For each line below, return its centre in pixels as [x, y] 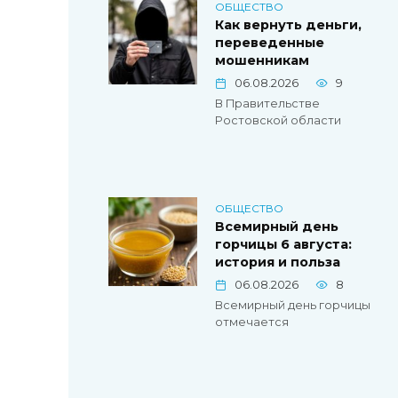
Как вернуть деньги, [288, 25]
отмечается [252, 322]
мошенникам [262, 61]
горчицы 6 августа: [283, 245]
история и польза [278, 263]
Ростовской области [278, 121]
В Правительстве [267, 104]
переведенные [270, 43]
